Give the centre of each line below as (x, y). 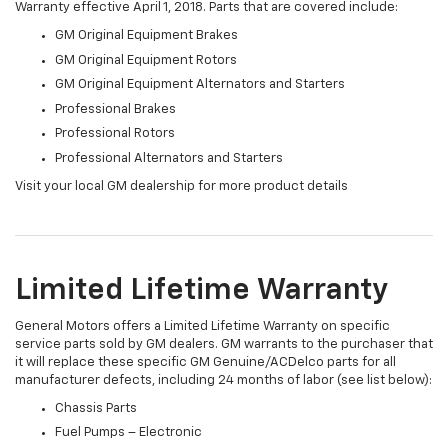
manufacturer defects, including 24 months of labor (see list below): (223, 380)
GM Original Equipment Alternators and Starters (200, 85)
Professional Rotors (115, 134)
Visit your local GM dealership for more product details (181, 186)
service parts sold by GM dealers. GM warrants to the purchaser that (224, 344)
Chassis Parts (96, 408)
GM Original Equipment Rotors (146, 60)
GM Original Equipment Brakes (146, 36)
